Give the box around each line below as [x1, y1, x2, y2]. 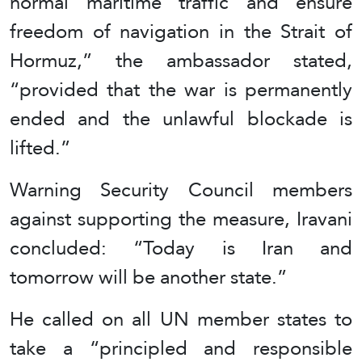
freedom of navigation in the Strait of [10, 13, 352, 49]
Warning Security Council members [10, 171, 352, 208]
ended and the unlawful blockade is [10, 100, 352, 137]
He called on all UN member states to [10, 301, 352, 337]
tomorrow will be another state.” [10, 259, 287, 295]
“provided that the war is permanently [10, 71, 352, 107]
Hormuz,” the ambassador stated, [10, 42, 352, 78]
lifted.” [10, 129, 70, 166]
